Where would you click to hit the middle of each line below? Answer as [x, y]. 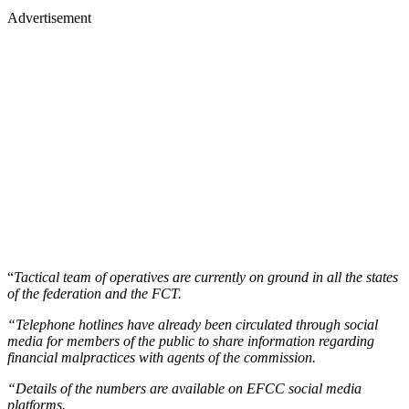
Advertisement [49, 17]
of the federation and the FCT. [94, 293]
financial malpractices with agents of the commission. [162, 357]
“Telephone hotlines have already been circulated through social [193, 324]
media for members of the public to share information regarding [191, 341]
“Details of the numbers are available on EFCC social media [184, 388]
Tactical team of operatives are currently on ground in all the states [206, 277]
